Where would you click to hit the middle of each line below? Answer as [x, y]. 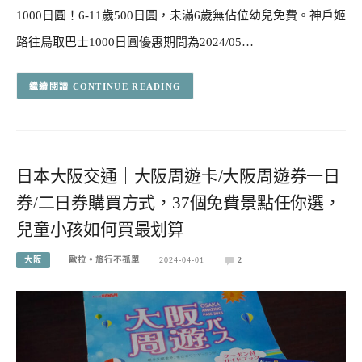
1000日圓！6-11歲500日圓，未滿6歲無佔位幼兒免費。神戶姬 [181, 16]
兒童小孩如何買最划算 [101, 230]
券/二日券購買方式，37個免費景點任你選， [179, 203]
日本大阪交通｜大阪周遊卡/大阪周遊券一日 [178, 177]
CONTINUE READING [127, 86]
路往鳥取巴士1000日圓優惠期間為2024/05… [135, 42]
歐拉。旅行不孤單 [105, 259]
